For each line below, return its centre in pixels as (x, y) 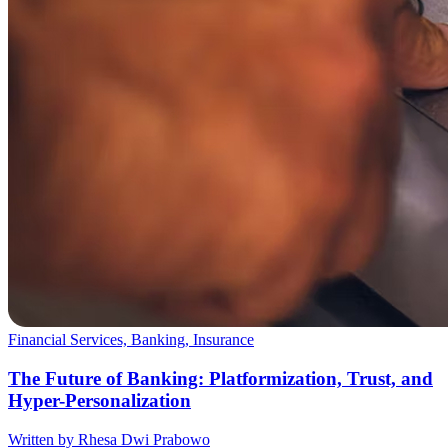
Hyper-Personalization (99, 401)
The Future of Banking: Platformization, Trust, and (220, 379)
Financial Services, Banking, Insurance (131, 340)
